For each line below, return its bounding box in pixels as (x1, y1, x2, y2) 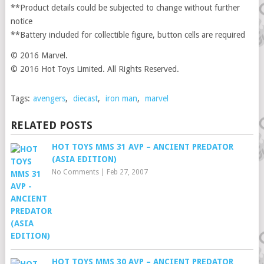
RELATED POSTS (10, 119, 93, 131)
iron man (105, 94, 137, 103)
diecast (72, 94, 98, 103)
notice (10, 16, 32, 26)
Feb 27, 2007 (106, 168, 148, 176)
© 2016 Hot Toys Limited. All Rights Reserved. (10, 64, 179, 74)
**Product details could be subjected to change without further (10, 3, 240, 12)
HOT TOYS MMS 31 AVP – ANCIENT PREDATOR (51, 142, 233, 151)
